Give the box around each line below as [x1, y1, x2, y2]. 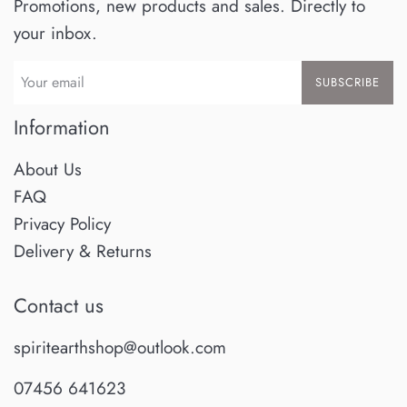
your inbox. [14, 20, 97, 45]
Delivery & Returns [14, 239, 152, 263]
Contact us [14, 291, 104, 320]
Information [14, 112, 110, 142]
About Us [14, 157, 82, 182]
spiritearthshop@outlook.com [14, 335, 226, 361]
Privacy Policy [14, 212, 111, 236]
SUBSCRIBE [315, 73, 380, 91]
